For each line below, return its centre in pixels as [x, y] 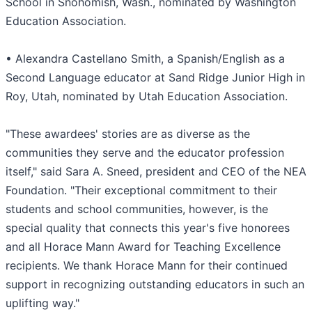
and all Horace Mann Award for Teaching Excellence [143, 247]
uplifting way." [42, 303]
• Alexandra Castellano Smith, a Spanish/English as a [145, 59]
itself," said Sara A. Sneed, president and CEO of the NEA [156, 172]
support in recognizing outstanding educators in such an [155, 284]
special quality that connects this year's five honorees [148, 228]
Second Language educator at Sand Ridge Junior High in [155, 78]
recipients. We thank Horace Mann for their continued [147, 266]
